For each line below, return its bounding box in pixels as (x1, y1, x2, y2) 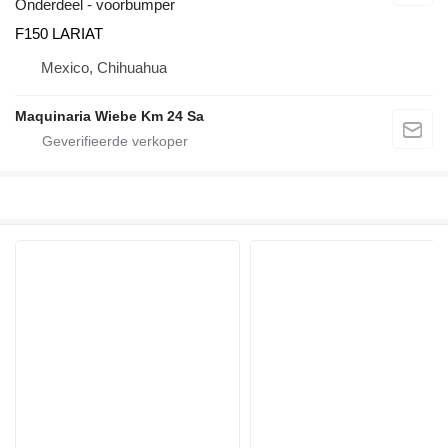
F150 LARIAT (15, 24, 103, 42)
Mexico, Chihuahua (41, 58, 167, 76)
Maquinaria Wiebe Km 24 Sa (15, 107, 204, 124)
